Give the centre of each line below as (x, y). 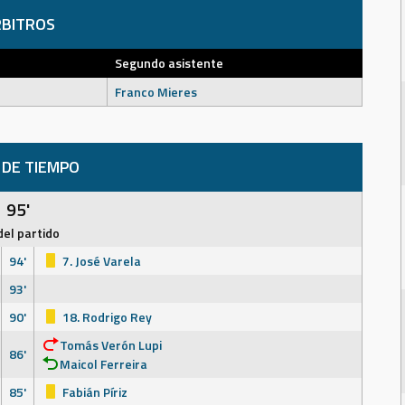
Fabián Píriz (94, 392)
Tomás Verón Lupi (111, 345)
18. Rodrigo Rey (106, 317)
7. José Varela (100, 261)
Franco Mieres (156, 92)
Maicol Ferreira (104, 364)
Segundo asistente (169, 63)
